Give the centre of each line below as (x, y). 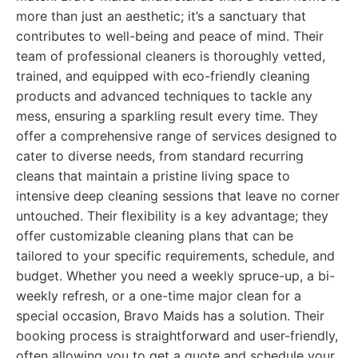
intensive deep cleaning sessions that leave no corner (178, 196)
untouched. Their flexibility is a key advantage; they (172, 216)
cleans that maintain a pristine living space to (153, 176)
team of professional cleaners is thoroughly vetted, (171, 56)
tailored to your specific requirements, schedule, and (175, 256)
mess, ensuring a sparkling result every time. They (167, 116)
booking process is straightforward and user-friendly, (177, 336)
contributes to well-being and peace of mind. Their (170, 36)
